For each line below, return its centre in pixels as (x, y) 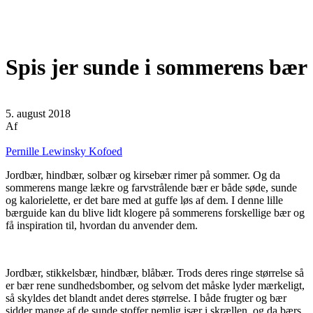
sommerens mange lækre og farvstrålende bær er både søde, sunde (151, 188)
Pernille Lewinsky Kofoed (64, 152)
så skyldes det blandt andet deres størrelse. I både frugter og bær (146, 298)
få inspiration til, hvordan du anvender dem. (102, 226)
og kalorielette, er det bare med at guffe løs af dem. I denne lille (144, 201)
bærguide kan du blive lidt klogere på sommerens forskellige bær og (155, 213)
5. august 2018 (38, 114)
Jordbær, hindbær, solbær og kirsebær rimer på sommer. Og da (143, 175)
